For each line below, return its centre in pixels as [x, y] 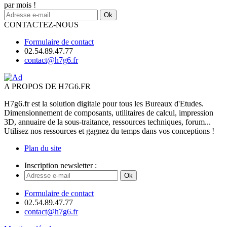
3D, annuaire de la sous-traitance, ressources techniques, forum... [107, 122]
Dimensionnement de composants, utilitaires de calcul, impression [109, 113]
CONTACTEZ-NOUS [41, 25]
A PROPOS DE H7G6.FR [47, 87]
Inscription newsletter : [61, 166]
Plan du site [43, 148]
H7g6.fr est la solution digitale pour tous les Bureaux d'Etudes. [104, 104]
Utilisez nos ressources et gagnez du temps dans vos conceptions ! [109, 131]
